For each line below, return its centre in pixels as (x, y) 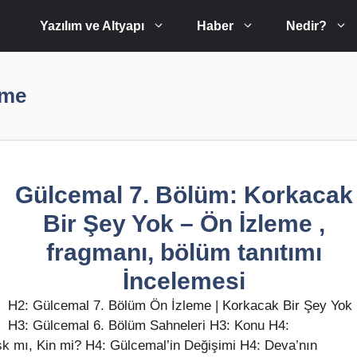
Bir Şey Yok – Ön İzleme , (184, 224)
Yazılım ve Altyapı (92, 26)
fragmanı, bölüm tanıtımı (184, 252)
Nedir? (306, 26)
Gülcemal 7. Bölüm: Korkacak (184, 195)
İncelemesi (184, 281)
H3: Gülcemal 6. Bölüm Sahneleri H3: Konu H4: (149, 326)
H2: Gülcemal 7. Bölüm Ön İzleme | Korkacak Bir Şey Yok (180, 306)
